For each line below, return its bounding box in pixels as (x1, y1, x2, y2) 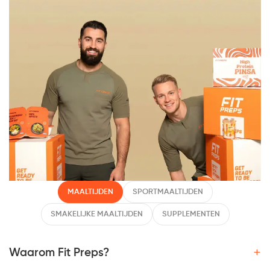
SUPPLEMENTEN (162, 210, 220, 218)
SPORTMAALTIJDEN (132, 187, 203, 196)
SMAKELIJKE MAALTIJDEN (50, 210, 143, 218)
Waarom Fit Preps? (9, 246, 109, 259)
